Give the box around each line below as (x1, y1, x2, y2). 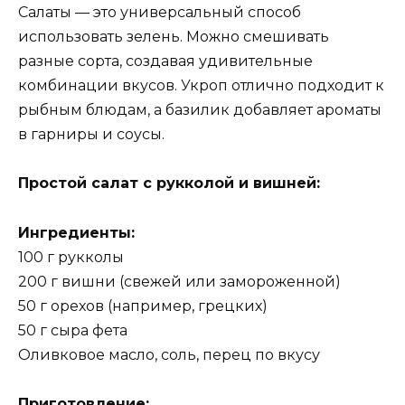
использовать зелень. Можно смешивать (18, 28, 329, 46)
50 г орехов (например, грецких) (18, 297, 268, 315)
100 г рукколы (18, 248, 124, 266)
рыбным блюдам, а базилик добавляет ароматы (18, 101, 381, 119)
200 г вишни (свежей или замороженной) (18, 272, 341, 290)
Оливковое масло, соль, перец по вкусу (18, 345, 320, 363)
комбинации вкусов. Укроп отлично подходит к (18, 77, 384, 95)
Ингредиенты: (18, 223, 135, 241)
